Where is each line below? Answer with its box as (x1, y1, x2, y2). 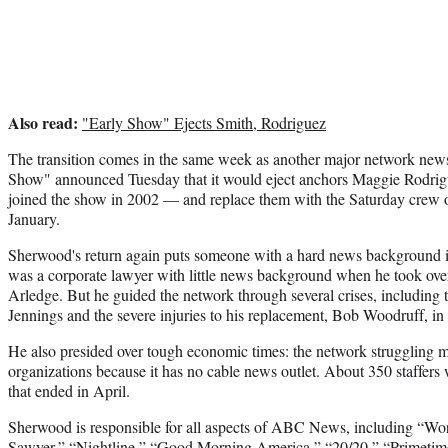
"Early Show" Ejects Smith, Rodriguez (82, 111, 326, 133)
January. (8, 207, 60, 229)
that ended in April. (8, 379, 130, 401)
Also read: (8, 110, 78, 134)
